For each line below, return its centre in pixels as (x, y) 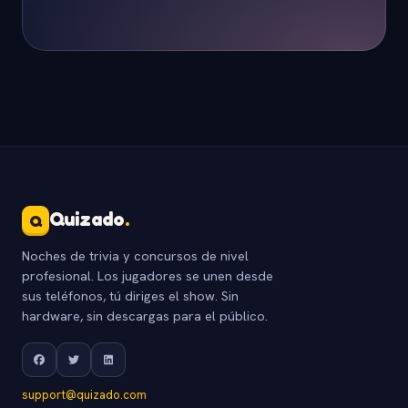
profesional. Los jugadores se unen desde (148, 276)
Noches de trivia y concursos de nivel (135, 256)
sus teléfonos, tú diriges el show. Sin (130, 296)
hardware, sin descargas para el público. (145, 316)
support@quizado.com (84, 395)
